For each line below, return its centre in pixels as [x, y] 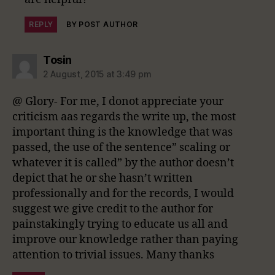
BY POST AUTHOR [102, 24]
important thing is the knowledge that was [122, 132]
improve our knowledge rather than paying [125, 239]
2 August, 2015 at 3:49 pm [97, 74]
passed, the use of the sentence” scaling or [121, 147]
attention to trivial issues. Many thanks [113, 255]
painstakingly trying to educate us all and [120, 224]
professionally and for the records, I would [123, 193]
